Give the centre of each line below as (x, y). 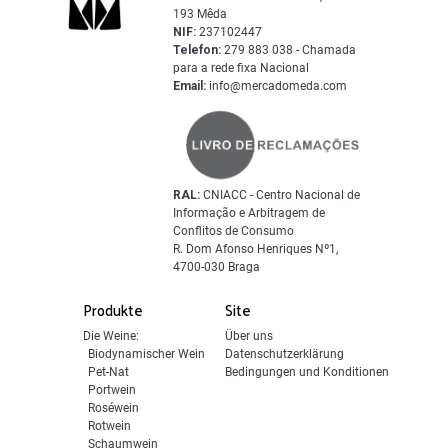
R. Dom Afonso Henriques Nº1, (256, 249)
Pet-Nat (108, 372)
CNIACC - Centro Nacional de (280, 195)
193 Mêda (200, 14)
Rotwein (109, 426)
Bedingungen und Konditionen (307, 372)
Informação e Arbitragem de (249, 213)
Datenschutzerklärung (284, 354)
